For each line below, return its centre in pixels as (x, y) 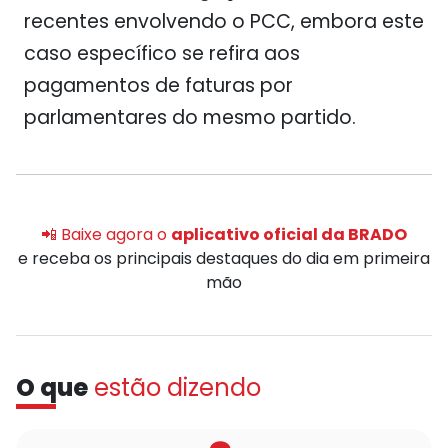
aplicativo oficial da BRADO (289, 234)
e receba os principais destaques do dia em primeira (224, 258)
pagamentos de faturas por (158, 85)
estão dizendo (177, 387)
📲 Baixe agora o (106, 234)
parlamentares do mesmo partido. (190, 117)
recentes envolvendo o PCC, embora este (224, 21)
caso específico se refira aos (162, 53)
